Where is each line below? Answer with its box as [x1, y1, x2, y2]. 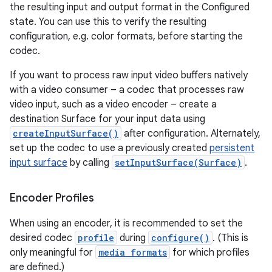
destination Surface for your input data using [10, 113, 205, 125]
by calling [67, 157, 112, 169]
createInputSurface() [13, 127, 118, 139]
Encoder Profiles [10, 191, 94, 205]
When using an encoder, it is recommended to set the [10, 217, 243, 229]
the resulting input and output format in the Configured [10, 1, 250, 13]
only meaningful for [10, 246, 95, 259]
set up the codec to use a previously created [10, 142, 209, 154]
